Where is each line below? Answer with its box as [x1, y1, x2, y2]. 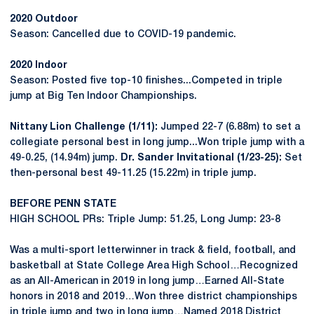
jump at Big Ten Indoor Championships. [10, 92, 197, 101]
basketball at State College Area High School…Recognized [10, 261, 298, 271]
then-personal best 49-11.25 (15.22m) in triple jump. [10, 169, 257, 178]
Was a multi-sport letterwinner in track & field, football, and [10, 246, 296, 255]
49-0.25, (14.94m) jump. [10, 153, 121, 163]
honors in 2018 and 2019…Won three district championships [10, 292, 297, 301]
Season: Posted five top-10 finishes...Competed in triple [10, 76, 282, 86]
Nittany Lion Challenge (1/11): [10, 123, 158, 132]
